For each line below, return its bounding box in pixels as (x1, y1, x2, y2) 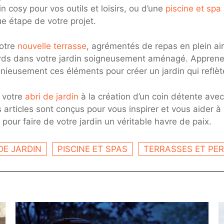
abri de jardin (25, 91, 78, 101)
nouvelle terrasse (17, 41, 86, 51)
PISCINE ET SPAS (57, 144, 127, 154)
